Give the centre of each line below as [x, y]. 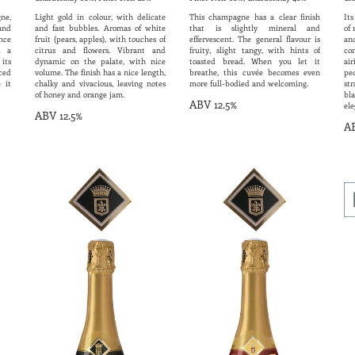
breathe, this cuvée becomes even [255, 73]
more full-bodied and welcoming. [249, 84]
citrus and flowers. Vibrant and [100, 50]
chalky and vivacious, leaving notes [100, 84]
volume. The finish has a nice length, [100, 73]
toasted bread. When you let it [255, 61]
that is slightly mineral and [255, 28]
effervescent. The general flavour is [255, 39]
